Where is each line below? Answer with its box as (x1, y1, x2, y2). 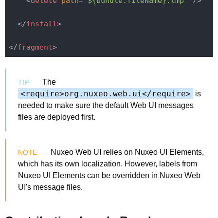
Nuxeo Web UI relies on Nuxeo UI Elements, (49, 147, 204, 156)
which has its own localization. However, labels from (18, 159, 197, 168)
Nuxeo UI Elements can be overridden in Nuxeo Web (18, 171, 200, 180)
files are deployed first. (18, 112, 95, 121)
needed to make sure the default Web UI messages (18, 101, 194, 109)
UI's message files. (18, 182, 83, 191)
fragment (17, 43, 53, 52)
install (26, 19, 57, 29)
